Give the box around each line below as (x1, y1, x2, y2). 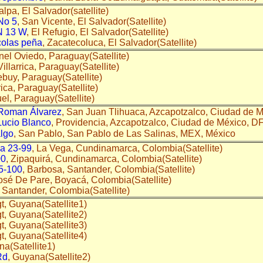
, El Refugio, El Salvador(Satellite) (26, 26, 171, 37)
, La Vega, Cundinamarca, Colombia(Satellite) (32, 143, 230, 153)
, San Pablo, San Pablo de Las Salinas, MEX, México (14, 128, 235, 139)
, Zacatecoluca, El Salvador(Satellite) (42, 37, 197, 48)
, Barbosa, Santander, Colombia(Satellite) (22, 164, 202, 174)
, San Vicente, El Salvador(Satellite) (17, 16, 166, 26)
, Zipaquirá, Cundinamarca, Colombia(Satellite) (6, 153, 209, 164)
